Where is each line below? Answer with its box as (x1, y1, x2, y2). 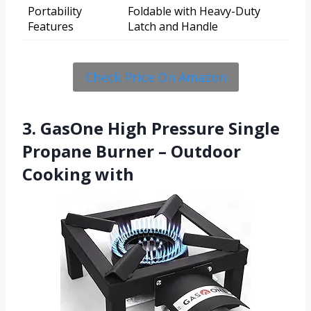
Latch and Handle (128, 19, 218, 35)
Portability (28, 3, 82, 19)
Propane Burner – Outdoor (22, 140, 241, 163)
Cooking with (22, 162, 134, 186)
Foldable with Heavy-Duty (128, 3, 260, 19)
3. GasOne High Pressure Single (22, 117, 280, 140)
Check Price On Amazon (85, 69, 226, 86)
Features (28, 19, 74, 35)
